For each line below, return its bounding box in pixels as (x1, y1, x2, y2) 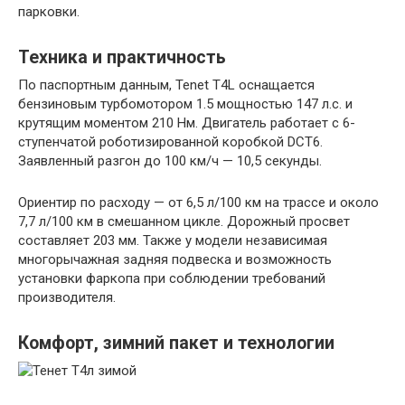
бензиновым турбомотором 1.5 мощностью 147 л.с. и (18, 96, 353, 113)
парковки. (18, 4, 80, 21)
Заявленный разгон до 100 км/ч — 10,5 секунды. (18, 153, 322, 170)
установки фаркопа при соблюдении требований (18, 270, 325, 287)
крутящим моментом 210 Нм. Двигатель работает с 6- (18, 115, 355, 132)
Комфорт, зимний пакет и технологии (18, 333, 334, 354)
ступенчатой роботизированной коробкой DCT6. (18, 134, 323, 151)
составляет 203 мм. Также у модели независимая (18, 232, 327, 250)
